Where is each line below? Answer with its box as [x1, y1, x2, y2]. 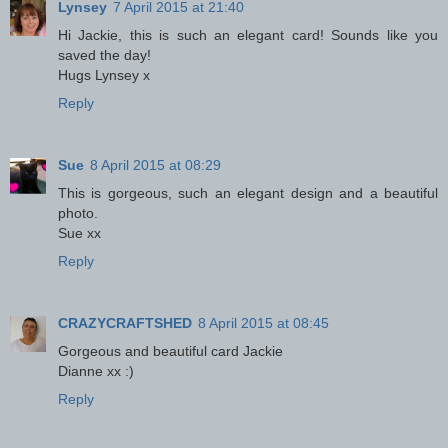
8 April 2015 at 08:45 [198, 314, 329, 331]
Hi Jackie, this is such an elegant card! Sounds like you [58, 26, 438, 43]
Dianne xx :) [58, 362, 134, 379]
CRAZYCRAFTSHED [58, 314, 192, 331]
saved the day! [58, 46, 151, 63]
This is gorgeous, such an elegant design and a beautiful [58, 184, 438, 201]
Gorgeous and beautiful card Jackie [58, 342, 283, 359]
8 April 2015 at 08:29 [90, 156, 221, 173]
